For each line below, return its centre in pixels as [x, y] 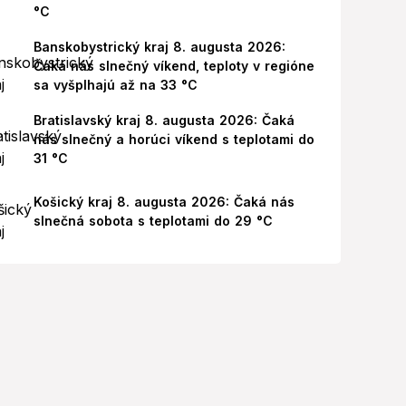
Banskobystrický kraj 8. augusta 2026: [159, 47]
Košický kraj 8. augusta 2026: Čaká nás [164, 202]
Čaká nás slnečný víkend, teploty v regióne [174, 66]
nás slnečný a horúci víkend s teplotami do [174, 139]
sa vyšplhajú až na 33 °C [115, 85]
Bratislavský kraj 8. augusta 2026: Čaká [164, 120]
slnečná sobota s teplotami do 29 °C [153, 221]
